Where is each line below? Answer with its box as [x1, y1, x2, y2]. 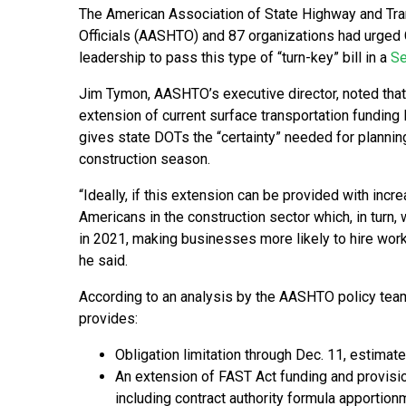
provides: [79, 310, 138, 328]
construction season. [79, 150, 210, 169]
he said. [79, 252, 128, 270]
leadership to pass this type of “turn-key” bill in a [79, 49, 391, 67]
